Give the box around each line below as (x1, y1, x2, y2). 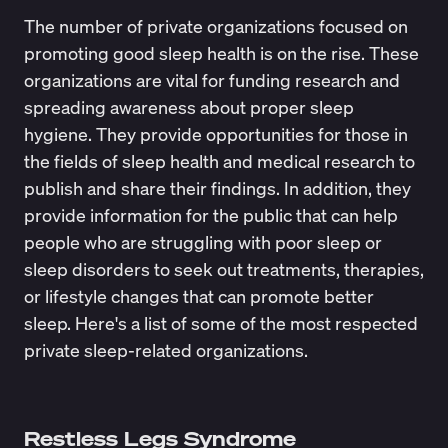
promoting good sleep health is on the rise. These (23, 41, 419, 66)
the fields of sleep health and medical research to (23, 149, 415, 174)
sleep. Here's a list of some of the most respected (23, 311, 418, 336)
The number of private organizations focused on (23, 14, 408, 39)
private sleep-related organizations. (23, 338, 312, 363)
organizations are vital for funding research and (23, 68, 400, 93)
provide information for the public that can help (23, 203, 398, 228)
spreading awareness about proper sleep (23, 95, 354, 120)
